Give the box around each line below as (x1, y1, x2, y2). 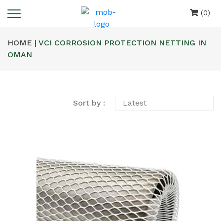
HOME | (7, 38, 37, 47)
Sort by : (73, 98, 105, 108)
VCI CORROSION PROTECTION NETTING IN (37, 38, 206, 47)
